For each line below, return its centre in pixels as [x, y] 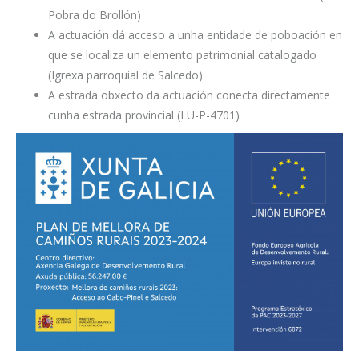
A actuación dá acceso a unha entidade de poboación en [195, 34]
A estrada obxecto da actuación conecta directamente [189, 95]
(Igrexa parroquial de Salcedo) [125, 75]
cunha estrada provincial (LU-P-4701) [144, 115]
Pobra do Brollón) [95, 14]
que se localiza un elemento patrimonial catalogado [182, 54]
